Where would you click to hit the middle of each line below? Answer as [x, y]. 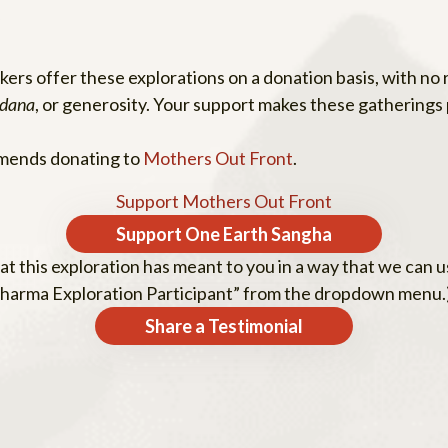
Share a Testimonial [224, 326]
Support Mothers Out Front [224, 201]
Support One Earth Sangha [224, 234]
